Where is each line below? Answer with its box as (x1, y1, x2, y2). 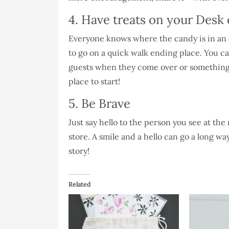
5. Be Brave (68, 95, 130, 111)
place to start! (68, 76, 122, 86)
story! (68, 145, 91, 156)
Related (68, 180, 90, 188)
